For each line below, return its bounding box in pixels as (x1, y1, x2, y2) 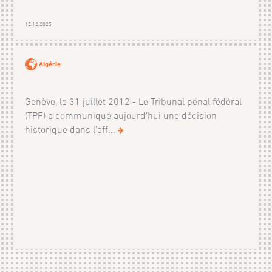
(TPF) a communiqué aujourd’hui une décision (24, 109, 217, 121)
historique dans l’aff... (24, 123, 118, 135)
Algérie (38, 59, 61, 68)
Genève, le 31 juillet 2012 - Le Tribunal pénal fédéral (24, 95, 242, 107)
